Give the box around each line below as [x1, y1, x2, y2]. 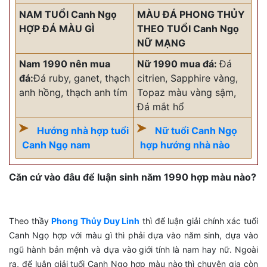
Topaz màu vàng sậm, [137, 86, 236, 98]
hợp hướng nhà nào [140, 138, 230, 151]
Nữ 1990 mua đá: [137, 57, 219, 70]
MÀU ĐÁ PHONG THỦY [137, 8, 245, 20]
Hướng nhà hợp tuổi [37, 124, 129, 136]
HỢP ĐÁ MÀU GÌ [19, 22, 94, 35]
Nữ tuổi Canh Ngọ [155, 124, 237, 136]
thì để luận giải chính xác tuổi [139, 215, 259, 226]
